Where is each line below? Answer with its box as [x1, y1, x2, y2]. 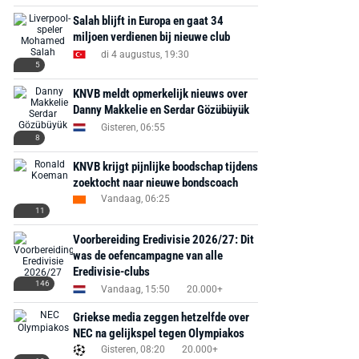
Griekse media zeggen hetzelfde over [72, 310, 249, 325]
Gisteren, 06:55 [100, 121, 165, 133]
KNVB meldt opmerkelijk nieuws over [72, 87, 248, 101]
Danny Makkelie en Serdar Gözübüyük [72, 103, 249, 117]
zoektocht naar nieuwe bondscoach [72, 175, 238, 190]
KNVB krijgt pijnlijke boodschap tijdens [72, 159, 258, 174]
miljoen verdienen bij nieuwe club [72, 30, 230, 44]
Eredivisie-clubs [72, 264, 150, 279]
